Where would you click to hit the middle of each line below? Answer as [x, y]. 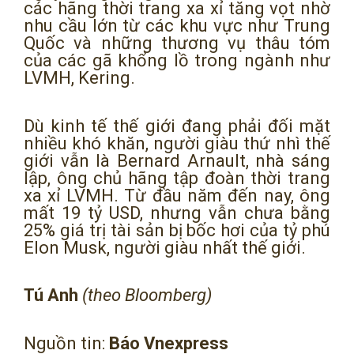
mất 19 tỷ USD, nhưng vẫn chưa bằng [177, 213]
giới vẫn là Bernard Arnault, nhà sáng [177, 160]
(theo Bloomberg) [145, 296]
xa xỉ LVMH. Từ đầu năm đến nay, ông [177, 195]
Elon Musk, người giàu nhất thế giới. [165, 247]
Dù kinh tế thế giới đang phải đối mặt [177, 126]
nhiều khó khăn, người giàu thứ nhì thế [177, 143]
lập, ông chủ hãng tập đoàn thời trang [177, 178]
